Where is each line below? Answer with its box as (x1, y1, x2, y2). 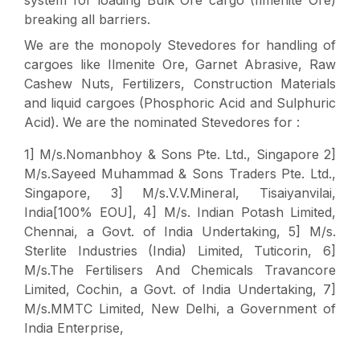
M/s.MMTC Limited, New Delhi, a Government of (24, 300, 336, 317)
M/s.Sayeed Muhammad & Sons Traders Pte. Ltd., (24, 165, 336, 182)
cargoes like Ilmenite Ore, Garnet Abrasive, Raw (24, 55, 336, 72)
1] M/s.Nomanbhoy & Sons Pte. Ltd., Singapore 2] (24, 145, 336, 162)
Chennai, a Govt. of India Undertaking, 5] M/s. (24, 223, 336, 239)
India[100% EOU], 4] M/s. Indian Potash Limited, (24, 203, 336, 220)
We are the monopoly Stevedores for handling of (24, 36, 336, 53)
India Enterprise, (24, 319, 124, 336)
